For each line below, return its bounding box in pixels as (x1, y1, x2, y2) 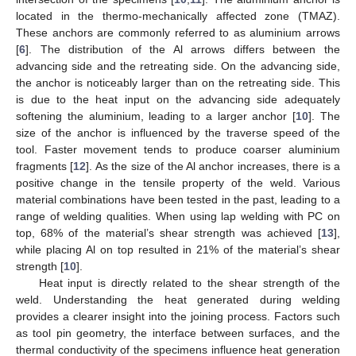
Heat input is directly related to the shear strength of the (38, 277, 340, 290)
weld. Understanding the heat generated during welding (16, 293, 340, 307)
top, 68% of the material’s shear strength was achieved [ (16, 226, 321, 240)
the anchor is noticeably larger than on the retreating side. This (16, 76, 340, 90)
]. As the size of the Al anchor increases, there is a (86, 160, 341, 173)
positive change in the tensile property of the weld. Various (16, 176, 340, 190)
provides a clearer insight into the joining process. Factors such (16, 310, 340, 323)
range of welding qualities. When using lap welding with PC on (16, 210, 340, 223)
